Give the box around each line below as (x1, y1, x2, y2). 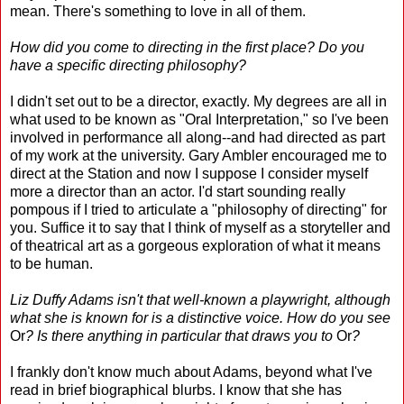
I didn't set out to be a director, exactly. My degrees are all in (10, 93, 387, 109)
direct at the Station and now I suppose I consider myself (10, 165, 368, 181)
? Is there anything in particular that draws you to (25, 327, 336, 344)
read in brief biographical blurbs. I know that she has (10, 381, 342, 398)
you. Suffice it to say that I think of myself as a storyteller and (10, 219, 390, 235)
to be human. (10, 255, 93, 271)
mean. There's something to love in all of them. (10, 3, 306, 19)
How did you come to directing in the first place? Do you (10, 39, 364, 55)
